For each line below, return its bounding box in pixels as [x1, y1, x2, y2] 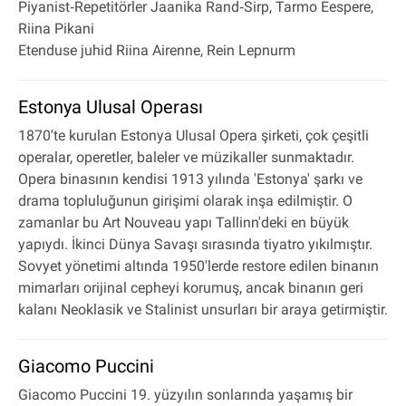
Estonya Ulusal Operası [18, 95, 203, 118]
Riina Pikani [18, 19, 94, 37]
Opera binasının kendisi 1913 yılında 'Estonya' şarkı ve [18, 169, 362, 188]
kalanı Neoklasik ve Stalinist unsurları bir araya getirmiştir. [18, 300, 388, 318]
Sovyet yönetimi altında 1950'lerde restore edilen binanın [18, 256, 379, 275]
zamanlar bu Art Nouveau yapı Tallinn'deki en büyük [18, 213, 349, 231]
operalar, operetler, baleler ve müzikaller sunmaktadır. [18, 148, 354, 166]
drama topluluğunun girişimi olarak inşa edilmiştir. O [18, 191, 353, 209]
